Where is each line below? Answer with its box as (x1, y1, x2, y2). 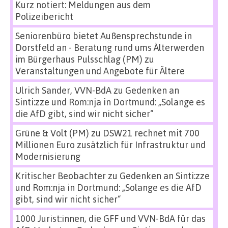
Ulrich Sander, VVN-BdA (15, 84, 111, 96)
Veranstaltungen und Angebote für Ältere (15, 65, 185, 76)
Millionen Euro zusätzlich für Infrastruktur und (15, 139, 206, 150)
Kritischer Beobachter (15, 170, 106, 181)
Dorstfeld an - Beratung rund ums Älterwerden (15, 42, 204, 53)
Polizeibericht (15, 11, 73, 22)
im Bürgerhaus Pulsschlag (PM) (15, 53, 142, 65)
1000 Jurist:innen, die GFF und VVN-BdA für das (15, 213, 206, 224)
